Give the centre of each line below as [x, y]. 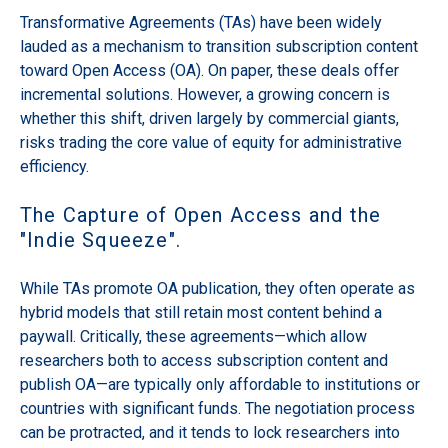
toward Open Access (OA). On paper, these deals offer [209, 70]
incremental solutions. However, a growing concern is [205, 94]
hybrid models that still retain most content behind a [201, 312]
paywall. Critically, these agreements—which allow [193, 336]
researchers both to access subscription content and [204, 360]
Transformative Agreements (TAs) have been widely [201, 22]
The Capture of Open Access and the [201, 214]
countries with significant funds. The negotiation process [217, 408]
